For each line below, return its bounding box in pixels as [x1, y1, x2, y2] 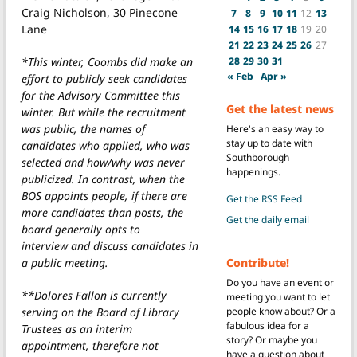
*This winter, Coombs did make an [22, 53, 193, 69]
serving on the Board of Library [22, 304, 179, 320]
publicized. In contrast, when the [22, 171, 185, 186]
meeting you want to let [226, 289, 330, 304]
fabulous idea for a [226, 318, 309, 332]
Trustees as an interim [22, 320, 132, 336]
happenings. [226, 164, 280, 178]
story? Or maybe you [226, 332, 317, 347]
